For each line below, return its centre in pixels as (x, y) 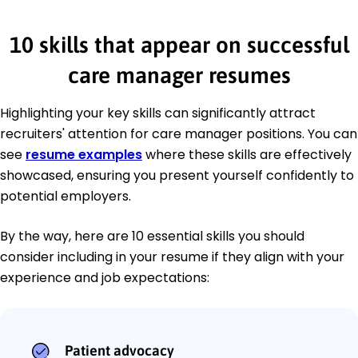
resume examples (84, 155)
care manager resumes (179, 76)
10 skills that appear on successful (179, 45)
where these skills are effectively (247, 155)
